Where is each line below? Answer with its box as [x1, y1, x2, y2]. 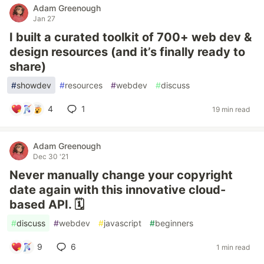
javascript [104, 218, 141, 228]
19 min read [212, 104, 250, 114]
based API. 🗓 [9, 197, 84, 212]
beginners [155, 218, 193, 228]
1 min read [216, 242, 250, 252]
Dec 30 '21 [33, 152, 69, 161]
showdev [16, 80, 51, 90]
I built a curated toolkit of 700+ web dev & [9, 30, 252, 44]
